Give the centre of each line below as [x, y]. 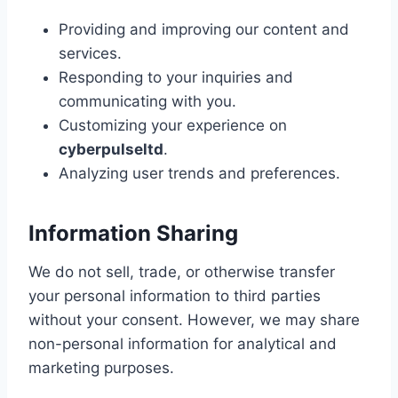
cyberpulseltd [111, 149]
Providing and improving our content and [204, 29]
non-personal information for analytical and [183, 344]
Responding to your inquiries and [176, 77]
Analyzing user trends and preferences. [199, 173]
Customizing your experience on [173, 125]
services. [90, 53]
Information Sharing [133, 233]
